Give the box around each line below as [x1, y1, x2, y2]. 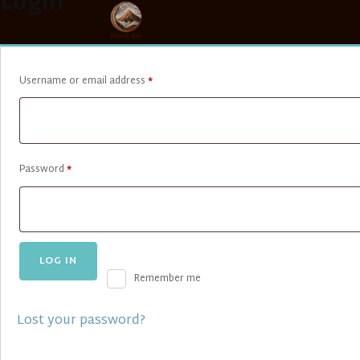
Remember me [134, 270, 201, 288]
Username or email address [19, 72, 148, 90]
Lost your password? [17, 309, 145, 333]
